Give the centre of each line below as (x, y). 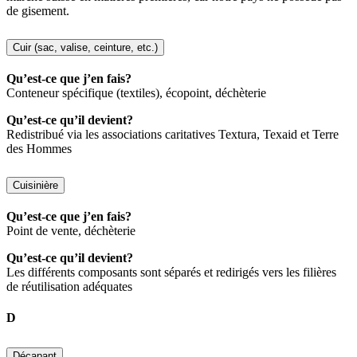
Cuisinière (35, 186)
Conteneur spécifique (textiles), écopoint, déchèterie (136, 93)
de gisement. (38, 11)
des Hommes (39, 149)
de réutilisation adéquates (69, 287)
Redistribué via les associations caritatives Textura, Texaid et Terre (173, 135)
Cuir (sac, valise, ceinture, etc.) (85, 48)
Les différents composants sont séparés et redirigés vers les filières (171, 273)
